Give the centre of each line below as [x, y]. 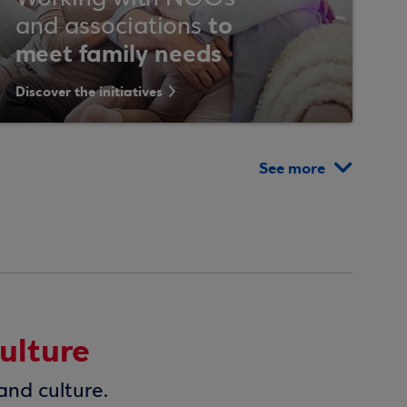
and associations [112, 27]
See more [292, 169]
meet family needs [119, 54]
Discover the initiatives [89, 92]
